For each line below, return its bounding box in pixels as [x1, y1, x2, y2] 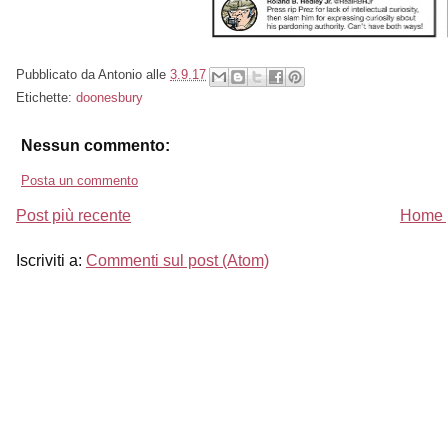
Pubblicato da [16, 66, 98, 82]
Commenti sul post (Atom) [86, 252, 269, 270]
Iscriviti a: [16, 252, 86, 270]
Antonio [98, 66, 142, 82]
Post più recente [16, 207, 131, 225]
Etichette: [16, 90, 76, 106]
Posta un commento [21, 173, 138, 189]
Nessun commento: [21, 137, 170, 155]
